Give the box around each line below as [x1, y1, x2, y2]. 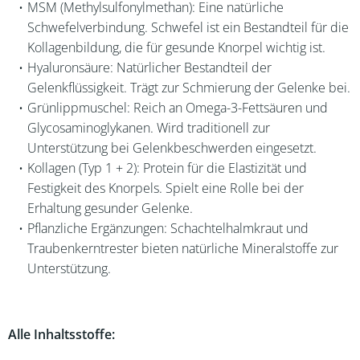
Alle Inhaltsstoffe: [8, 325, 115, 343]
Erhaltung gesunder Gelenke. [27, 199, 193, 217]
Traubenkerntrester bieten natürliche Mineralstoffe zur [27, 239, 338, 257]
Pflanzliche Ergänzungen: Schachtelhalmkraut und [27, 219, 309, 237]
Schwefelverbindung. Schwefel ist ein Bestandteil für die [27, 18, 349, 36]
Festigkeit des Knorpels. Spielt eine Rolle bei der [27, 179, 304, 197]
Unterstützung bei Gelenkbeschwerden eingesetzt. [27, 139, 317, 157]
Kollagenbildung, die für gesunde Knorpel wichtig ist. [27, 39, 325, 56]
